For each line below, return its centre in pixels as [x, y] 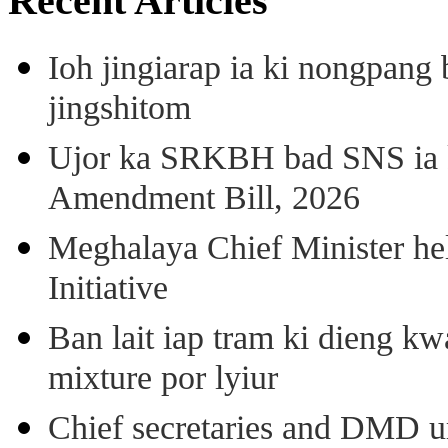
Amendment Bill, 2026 [204, 200]
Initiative [108, 290]
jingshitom [119, 110]
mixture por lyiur [163, 380]
